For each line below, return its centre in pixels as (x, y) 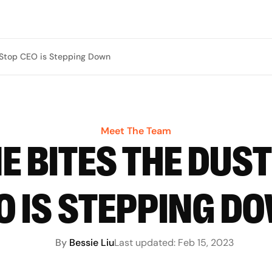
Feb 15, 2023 (206, 243)
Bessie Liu (92, 243)
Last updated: (145, 243)
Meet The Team (136, 131)
